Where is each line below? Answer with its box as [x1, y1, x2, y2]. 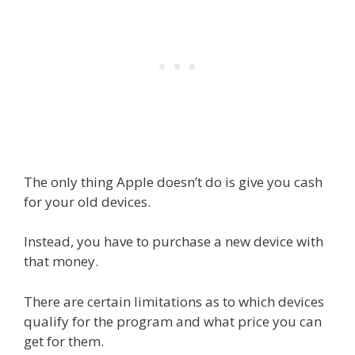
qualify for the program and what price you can [24, 311, 322, 330]
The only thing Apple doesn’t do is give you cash [24, 172, 323, 191]
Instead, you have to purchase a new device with [24, 232, 323, 251]
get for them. [24, 331, 104, 350]
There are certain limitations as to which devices [24, 292, 324, 311]
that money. [24, 252, 98, 271]
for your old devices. [24, 192, 151, 211]
